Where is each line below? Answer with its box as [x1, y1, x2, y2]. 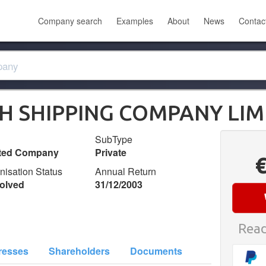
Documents [130, 244, 182, 258]
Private [95, 145, 127, 159]
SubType [95, 132, 133, 146]
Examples [116, 15, 153, 27]
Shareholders [49, 244, 110, 258]
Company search [38, 15, 102, 27]
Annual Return [95, 164, 157, 178]
